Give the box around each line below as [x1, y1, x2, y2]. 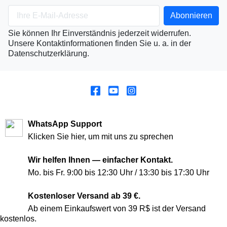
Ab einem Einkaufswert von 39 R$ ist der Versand [28, 204, 206, 213]
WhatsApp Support [28, 119, 102, 128]
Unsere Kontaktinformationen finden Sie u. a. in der [8, 39, 191, 48]
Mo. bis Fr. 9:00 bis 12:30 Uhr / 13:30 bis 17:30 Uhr [28, 168, 209, 177]
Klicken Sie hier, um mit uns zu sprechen [28, 132, 173, 141]
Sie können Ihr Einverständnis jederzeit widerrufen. [8, 28, 191, 37]
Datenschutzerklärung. [8, 49, 89, 58]
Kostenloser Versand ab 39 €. [28, 191, 140, 200]
